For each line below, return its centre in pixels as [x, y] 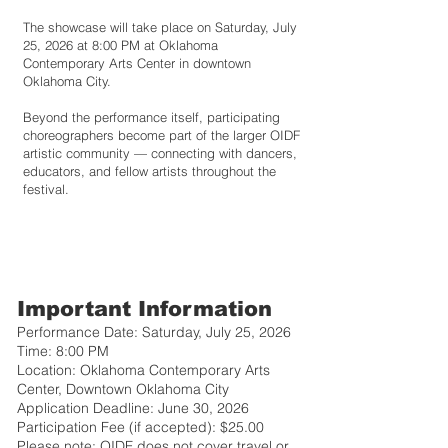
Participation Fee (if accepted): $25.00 [140, 427]
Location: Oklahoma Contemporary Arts [143, 370]
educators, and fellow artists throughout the [149, 171]
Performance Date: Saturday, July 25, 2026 [154, 332]
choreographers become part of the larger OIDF [161, 135]
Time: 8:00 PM [63, 351]
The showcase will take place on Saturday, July [160, 27]
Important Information [144, 308]
